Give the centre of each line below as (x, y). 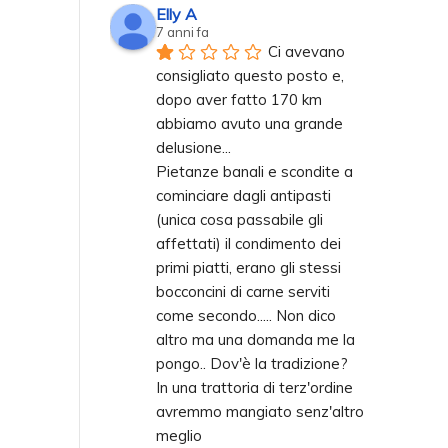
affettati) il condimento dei (248, 243)
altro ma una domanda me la (255, 339)
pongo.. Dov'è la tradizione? (254, 363)
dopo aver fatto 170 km (239, 99)
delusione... (195, 147)
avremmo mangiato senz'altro (260, 411)
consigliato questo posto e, (250, 75)
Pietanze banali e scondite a (254, 171)
